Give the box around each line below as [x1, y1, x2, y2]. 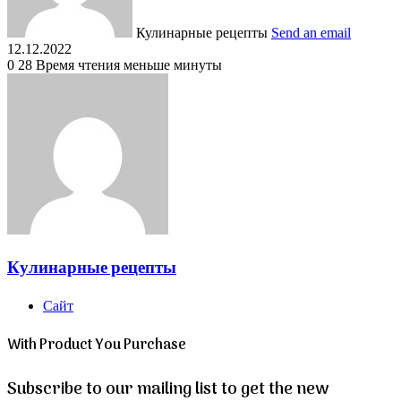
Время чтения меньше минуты [36, 56, 222, 73]
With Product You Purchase [7, 333, 186, 357]
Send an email [271, 24, 351, 40]
